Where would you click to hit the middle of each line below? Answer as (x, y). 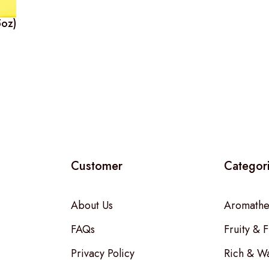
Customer (97, 166)
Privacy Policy (103, 253)
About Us (92, 205)
